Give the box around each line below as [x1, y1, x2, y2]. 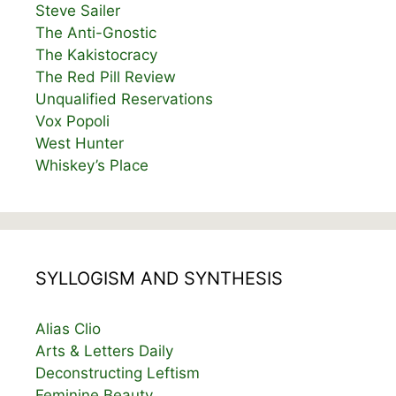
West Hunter [35, 133, 124, 152]
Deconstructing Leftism [35, 363, 200, 382]
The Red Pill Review [35, 67, 176, 86]
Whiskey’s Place [35, 156, 148, 174]
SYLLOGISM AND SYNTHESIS [35, 267, 283, 289]
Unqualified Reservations [35, 89, 213, 108]
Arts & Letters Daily [35, 341, 173, 360]
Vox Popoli [35, 111, 110, 130]
